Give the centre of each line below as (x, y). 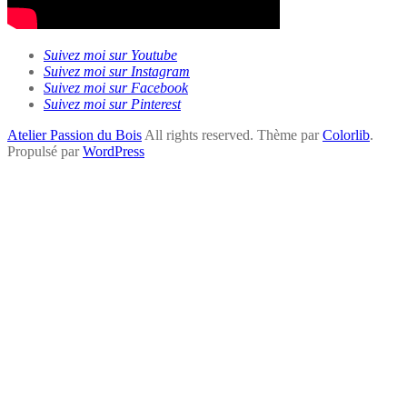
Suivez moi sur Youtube (110, 55)
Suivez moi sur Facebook (116, 88)
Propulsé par (45, 152)
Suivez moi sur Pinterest (112, 104)
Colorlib (346, 135)
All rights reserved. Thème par (232, 135)
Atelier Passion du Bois (74, 135)
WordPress (114, 152)
